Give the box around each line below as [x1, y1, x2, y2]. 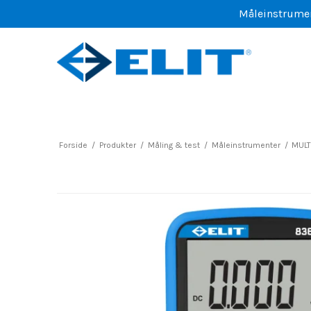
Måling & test [147, 140, 200, 150]
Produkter [99, 140, 136, 150]
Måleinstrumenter [211, 140, 280, 150]
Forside [58, 140, 87, 150]
